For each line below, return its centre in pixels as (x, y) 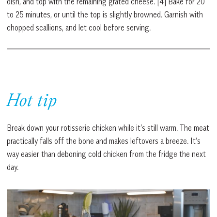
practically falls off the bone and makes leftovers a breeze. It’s (104, 141)
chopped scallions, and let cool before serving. (80, 27)
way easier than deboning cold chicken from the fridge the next (106, 154)
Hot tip (32, 102)
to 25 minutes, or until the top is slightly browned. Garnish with (105, 14)
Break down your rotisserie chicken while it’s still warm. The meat (108, 128)
